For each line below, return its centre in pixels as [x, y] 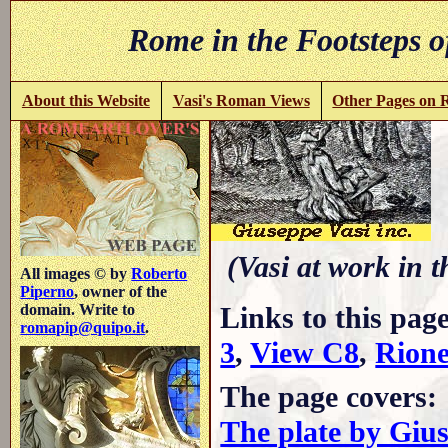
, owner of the [121, 291]
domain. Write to [78, 309]
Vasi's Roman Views [241, 100]
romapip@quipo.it [83, 327]
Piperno [47, 291]
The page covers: [329, 396]
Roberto [159, 273]
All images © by [76, 273]
